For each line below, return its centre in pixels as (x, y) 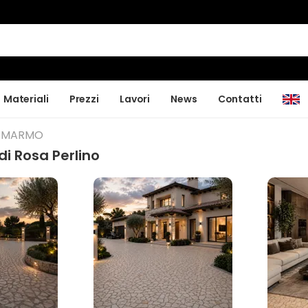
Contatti (240, 99)
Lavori (135, 99)
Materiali (26, 99)
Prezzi (84, 99)
